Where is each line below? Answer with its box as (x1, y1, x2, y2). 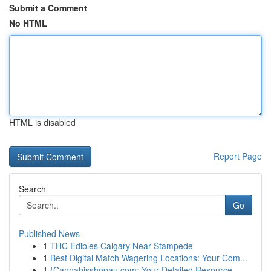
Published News (19, 227, 80, 240)
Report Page (214, 150, 262, 162)
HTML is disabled (9, 116, 76, 128)
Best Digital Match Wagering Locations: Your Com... (50, 252, 247, 264)
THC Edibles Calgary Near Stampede (50, 240, 193, 252)
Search (19, 183, 46, 195)
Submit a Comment (9, 2, 87, 14)
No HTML (9, 17, 47, 29)
